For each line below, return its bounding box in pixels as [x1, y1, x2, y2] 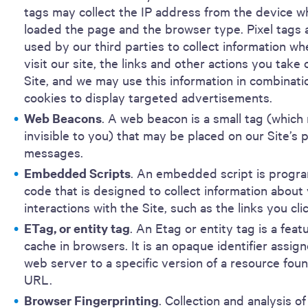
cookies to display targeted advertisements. [24, 89, 272, 105]
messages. [24, 144, 83, 160]
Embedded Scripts [24, 164, 131, 181]
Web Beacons [24, 109, 102, 126]
